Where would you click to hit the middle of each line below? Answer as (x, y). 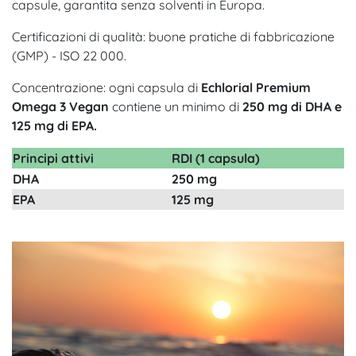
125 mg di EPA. (54, 125)
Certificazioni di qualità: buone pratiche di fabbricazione (173, 36)
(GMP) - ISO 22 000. (69, 55)
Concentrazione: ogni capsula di (106, 87)
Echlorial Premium (256, 87)
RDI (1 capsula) (216, 158)
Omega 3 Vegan (62, 106)
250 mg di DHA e (292, 106)
